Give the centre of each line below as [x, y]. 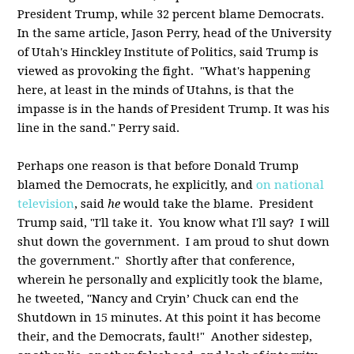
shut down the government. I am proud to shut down [174, 242]
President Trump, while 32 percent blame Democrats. [173, 14]
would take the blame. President [219, 204]
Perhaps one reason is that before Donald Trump [158, 166]
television [46, 204]
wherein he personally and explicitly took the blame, [170, 280]
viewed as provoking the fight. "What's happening [164, 71]
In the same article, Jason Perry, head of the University [175, 33]
